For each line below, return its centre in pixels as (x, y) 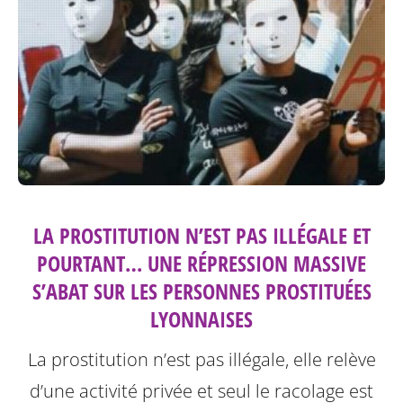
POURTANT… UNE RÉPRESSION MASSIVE (201, 264)
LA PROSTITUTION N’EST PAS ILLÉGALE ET (201, 236)
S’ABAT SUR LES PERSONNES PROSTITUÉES (201, 291)
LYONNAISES (201, 319)
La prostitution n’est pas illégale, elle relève (201, 360)
